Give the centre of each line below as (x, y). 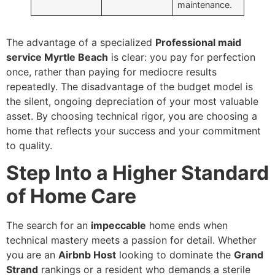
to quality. (29, 145)
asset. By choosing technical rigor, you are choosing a (132, 116)
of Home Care (71, 196)
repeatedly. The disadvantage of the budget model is (130, 86)
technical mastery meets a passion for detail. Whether (131, 240)
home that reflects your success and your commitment (134, 130)
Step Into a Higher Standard (137, 173)
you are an (32, 255)
